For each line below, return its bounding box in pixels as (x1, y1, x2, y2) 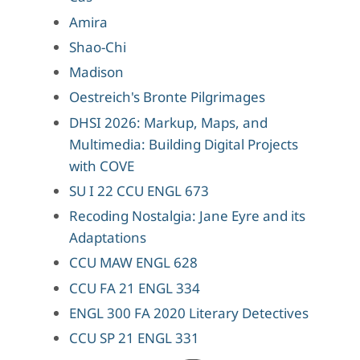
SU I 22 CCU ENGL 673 (68, 181, 209, 200)
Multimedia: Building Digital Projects (68, 134, 298, 153)
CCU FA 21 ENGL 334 (68, 278, 200, 297)
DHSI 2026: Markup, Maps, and (68, 112, 268, 132)
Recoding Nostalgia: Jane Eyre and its (68, 207, 305, 226)
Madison (68, 63, 124, 82)
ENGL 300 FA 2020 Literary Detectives (68, 303, 309, 322)
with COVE (68, 156, 134, 175)
